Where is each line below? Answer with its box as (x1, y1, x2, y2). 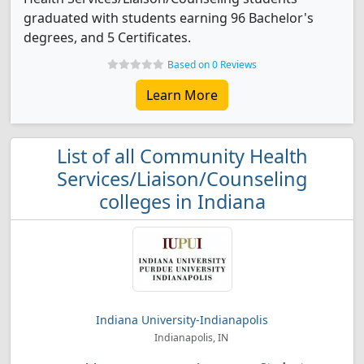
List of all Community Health (56, 143, 308, 169)
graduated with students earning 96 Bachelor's (24, 9, 314, 27)
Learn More (146, 86, 218, 104)
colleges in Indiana (98, 188, 266, 214)
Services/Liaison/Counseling (57, 166, 307, 192)
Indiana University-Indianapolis (96, 312, 268, 327)
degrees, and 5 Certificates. (24, 28, 191, 46)
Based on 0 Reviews (167, 58, 257, 71)
